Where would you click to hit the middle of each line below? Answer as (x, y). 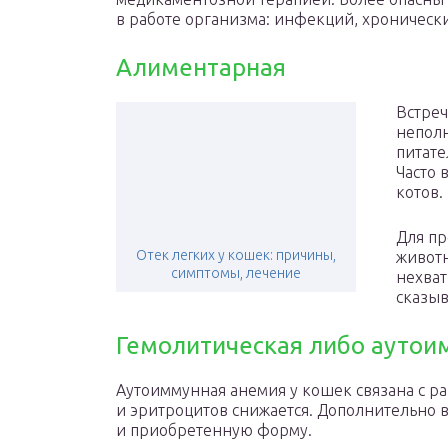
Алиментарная (201, 67)
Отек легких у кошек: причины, (236, 255)
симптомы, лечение (236, 273)
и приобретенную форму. (214, 430)
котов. (419, 192)
